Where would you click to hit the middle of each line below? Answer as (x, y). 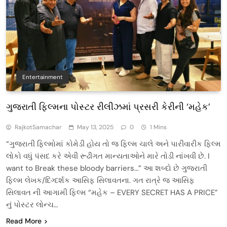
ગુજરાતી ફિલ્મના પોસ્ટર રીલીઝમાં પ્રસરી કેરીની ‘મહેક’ (108, 107)
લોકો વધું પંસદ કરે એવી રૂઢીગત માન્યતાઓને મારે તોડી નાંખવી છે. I (108, 156)
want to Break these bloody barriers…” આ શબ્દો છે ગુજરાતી (107, 168)
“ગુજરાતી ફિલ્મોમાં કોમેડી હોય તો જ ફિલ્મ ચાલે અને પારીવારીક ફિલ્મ (113, 144)
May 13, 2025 (95, 127)
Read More (24, 221)
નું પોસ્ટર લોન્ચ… (32, 204)
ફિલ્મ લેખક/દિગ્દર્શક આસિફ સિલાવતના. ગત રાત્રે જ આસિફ (100, 180)
